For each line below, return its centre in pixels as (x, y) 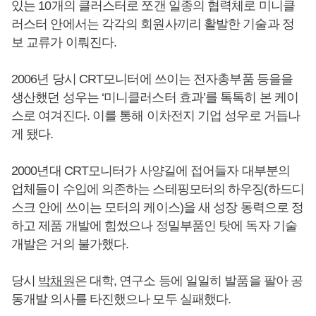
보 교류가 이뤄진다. (64, 42)
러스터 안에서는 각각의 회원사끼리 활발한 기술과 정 (153, 24)
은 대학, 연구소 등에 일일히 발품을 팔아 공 (189, 280)
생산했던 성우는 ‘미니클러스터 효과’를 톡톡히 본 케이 (155, 97)
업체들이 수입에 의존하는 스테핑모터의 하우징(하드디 (158, 189)
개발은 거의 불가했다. (70, 244)
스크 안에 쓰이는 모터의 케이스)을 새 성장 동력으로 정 (158, 207)
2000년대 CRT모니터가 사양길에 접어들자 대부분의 (151, 170)
